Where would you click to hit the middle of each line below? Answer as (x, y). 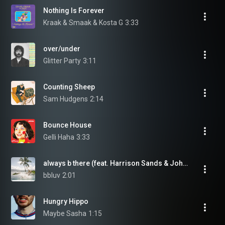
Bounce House (67, 125)
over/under (62, 49)
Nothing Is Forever (74, 11)
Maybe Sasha (65, 213)
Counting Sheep (69, 87)
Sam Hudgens (66, 99)
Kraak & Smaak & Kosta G (83, 23)
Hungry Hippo (66, 201)
